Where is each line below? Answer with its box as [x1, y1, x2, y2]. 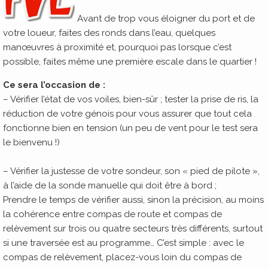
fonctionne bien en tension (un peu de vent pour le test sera [3, 123, 258, 133]
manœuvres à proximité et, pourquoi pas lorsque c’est [3, 42, 232, 53]
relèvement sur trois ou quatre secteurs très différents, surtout [3, 223, 263, 234]
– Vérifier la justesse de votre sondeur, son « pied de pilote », [3, 166, 260, 176]
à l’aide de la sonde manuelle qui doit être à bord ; [3, 180, 217, 191]
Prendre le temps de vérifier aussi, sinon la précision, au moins [3, 194, 264, 205]
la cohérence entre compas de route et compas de [3, 209, 222, 220]
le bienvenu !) [3, 137, 60, 148]
